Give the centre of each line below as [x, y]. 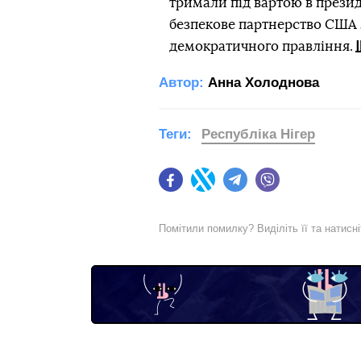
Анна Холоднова [263, 82]
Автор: [181, 82]
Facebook [208, 187]
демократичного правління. [261, 46]
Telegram [271, 187]
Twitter [232, 187]
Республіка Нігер [258, 134]
